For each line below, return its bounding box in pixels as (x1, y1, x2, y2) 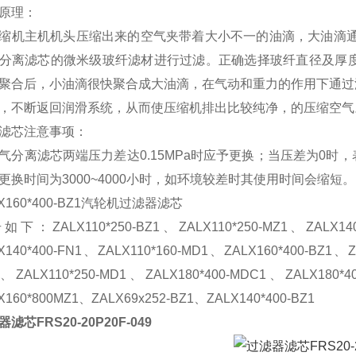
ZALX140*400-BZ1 (207, 292, 315, 305)
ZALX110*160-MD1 (98, 244, 208, 257)
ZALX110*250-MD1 (16, 268, 126, 281)
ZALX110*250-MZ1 (178, 220, 288, 234)
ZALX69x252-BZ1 (91, 292, 194, 305)
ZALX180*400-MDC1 (145, 268, 266, 281)
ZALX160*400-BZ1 (224, 244, 332, 257)
